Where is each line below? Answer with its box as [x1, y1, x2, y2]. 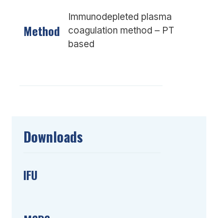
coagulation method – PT [68, 25, 174, 36]
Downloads [23, 126, 83, 146]
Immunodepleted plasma [68, 11, 172, 22]
